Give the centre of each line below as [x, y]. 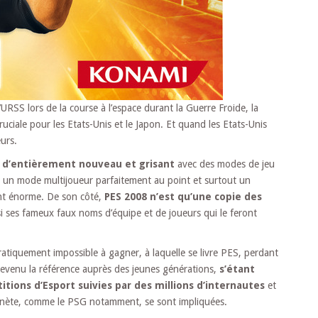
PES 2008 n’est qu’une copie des [183, 196]
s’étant [237, 269]
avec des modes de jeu [225, 164]
